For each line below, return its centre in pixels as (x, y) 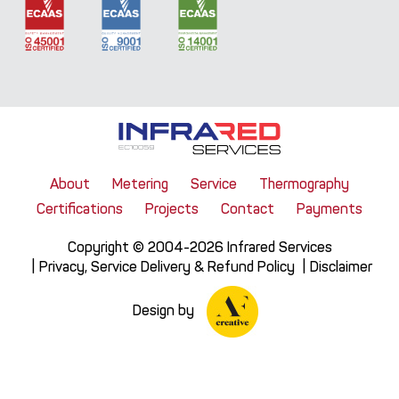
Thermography (304, 183)
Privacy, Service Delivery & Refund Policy (167, 266)
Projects (172, 208)
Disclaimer (341, 266)
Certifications (80, 208)
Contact (248, 208)
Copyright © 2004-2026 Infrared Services (199, 247)
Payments (330, 208)
